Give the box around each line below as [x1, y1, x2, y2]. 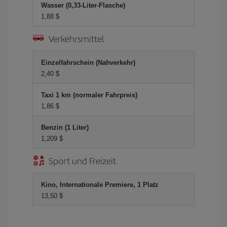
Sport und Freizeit [49, 154, 116, 167]
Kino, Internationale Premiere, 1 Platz [41, 181, 159, 188]
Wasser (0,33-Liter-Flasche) [41, 2, 125, 9]
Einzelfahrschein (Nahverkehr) [41, 59, 135, 66]
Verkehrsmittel [49, 32, 104, 45]
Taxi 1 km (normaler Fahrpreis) [41, 91, 137, 99]
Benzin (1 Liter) [41, 124, 89, 131]
